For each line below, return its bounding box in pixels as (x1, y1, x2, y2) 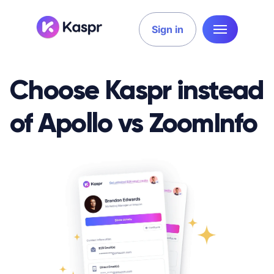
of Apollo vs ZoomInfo (10, 106, 257, 139)
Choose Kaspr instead (10, 73, 264, 106)
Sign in (152, 23, 183, 35)
